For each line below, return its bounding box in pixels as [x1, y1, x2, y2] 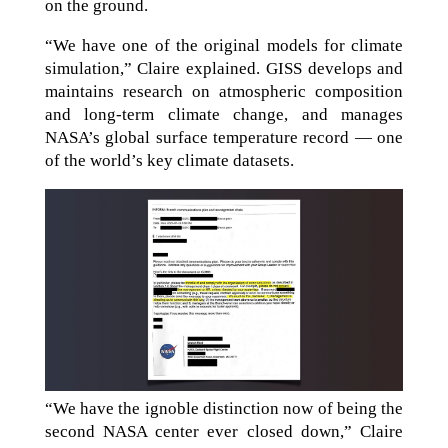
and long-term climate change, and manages [44, 105, 404, 125]
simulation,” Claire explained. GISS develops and [44, 59, 404, 79]
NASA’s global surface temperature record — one [44, 128, 404, 148]
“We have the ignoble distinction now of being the [44, 398, 404, 418]
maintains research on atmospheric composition [44, 82, 404, 102]
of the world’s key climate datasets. [44, 151, 294, 171]
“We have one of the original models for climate [44, 36, 404, 56]
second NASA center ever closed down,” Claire [44, 421, 404, 441]
